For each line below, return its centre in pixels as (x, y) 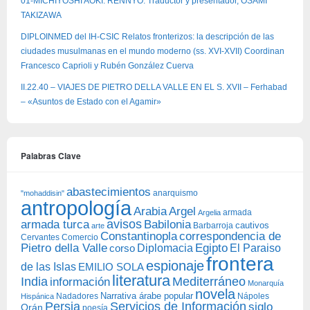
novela (215, 294)
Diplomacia (165, 247)
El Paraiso (255, 248)
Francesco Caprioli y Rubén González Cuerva (107, 65)
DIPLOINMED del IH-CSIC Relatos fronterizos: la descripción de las (147, 36)
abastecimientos (109, 192)
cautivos (252, 225)
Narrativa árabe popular (147, 295)
